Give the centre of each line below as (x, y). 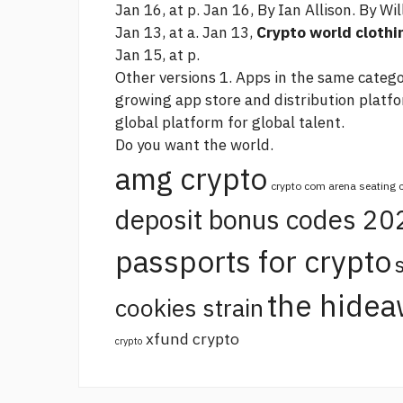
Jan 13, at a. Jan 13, (186, 33)
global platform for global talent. (230, 123)
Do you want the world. (194, 145)
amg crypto (191, 179)
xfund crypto (193, 339)
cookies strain (189, 308)
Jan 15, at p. (157, 55)
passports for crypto (253, 262)
